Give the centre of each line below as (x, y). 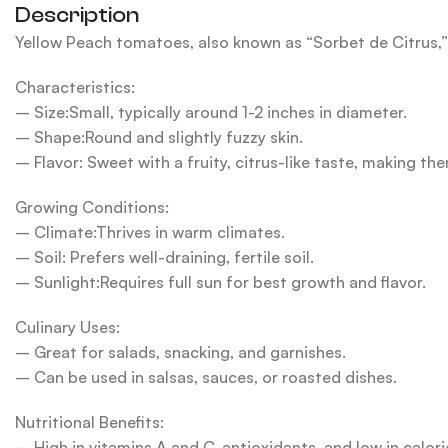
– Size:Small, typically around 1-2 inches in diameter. (211, 111)
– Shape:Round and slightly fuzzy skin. (159, 136)
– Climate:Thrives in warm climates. (150, 231)
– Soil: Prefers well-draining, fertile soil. (165, 256)
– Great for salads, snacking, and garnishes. (181, 351)
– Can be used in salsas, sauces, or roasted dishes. (206, 376)
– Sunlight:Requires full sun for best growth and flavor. (221, 281)
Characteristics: (75, 86)
